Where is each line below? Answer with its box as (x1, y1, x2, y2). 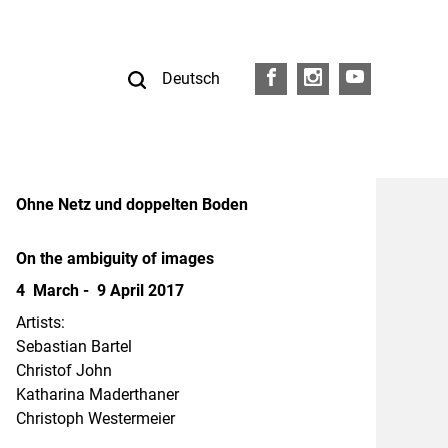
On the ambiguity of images (15, 249, 214, 268)
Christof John (15, 361, 112, 380)
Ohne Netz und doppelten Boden (15, 195, 248, 214)
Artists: (15, 313, 65, 332)
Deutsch (162, 69, 220, 88)
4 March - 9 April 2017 (15, 281, 184, 300)
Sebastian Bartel (15, 337, 132, 356)
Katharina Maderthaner (15, 385, 179, 404)
